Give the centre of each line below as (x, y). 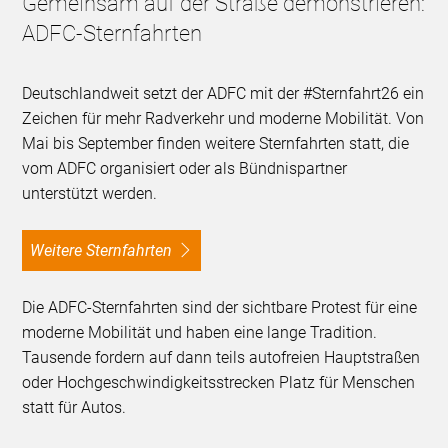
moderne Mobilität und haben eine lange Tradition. (200, 333)
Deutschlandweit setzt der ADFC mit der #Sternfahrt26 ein (223, 94)
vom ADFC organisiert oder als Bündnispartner (185, 169)
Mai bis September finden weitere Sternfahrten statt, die (216, 144)
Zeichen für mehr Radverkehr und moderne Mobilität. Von (223, 119)
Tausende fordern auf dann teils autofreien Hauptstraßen (221, 358)
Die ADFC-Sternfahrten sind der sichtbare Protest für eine (220, 308)
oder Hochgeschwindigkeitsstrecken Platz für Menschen (219, 383)
